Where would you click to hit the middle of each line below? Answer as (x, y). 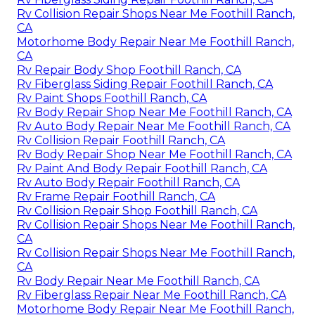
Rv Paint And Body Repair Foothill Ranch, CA (142, 168)
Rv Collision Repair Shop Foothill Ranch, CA (137, 210)
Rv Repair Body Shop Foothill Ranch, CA (129, 70)
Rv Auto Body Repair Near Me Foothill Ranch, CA (154, 126)
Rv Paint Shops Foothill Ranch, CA (112, 98)
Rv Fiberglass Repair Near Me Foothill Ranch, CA (152, 295)
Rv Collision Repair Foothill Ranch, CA (121, 140)
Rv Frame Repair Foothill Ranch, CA (116, 196)
